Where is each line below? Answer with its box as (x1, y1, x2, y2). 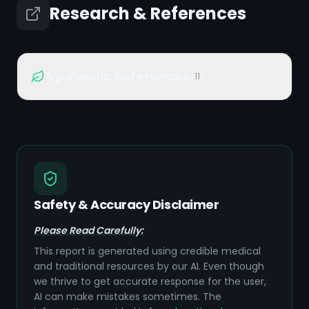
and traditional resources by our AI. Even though (34, 259, 264, 273)
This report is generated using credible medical (34, 244, 261, 258)
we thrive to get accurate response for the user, (34, 275, 266, 288)
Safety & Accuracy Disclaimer (34, 196, 219, 213)
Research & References (50, 2, 246, 25)
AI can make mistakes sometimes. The (34, 290, 221, 303)
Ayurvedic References (45, 68, 189, 85)
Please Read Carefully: (34, 223, 143, 237)
